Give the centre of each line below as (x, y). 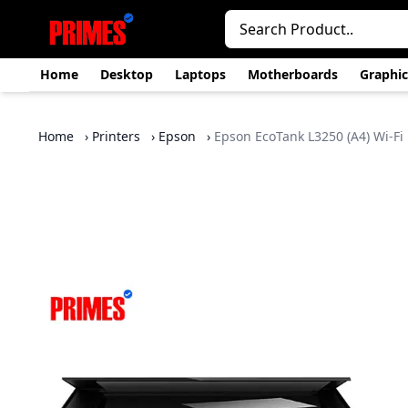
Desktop (127, 74)
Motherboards (293, 74)
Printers (116, 136)
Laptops (200, 74)
